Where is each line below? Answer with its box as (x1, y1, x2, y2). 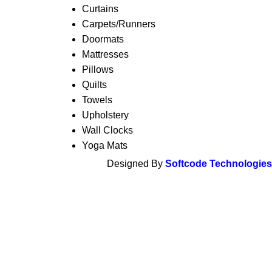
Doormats (81, 34, 124, 45)
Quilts (81, 80, 107, 90)
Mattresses (81, 49, 129, 60)
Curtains (81, 4, 118, 15)
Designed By (107, 158, 165, 169)
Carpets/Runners (81, 19, 155, 30)
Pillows (81, 64, 114, 75)
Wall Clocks (81, 125, 133, 136)
